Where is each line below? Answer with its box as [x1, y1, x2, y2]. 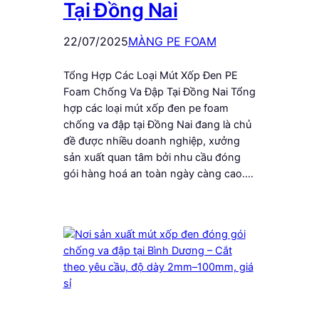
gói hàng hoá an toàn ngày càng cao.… [63, 167, 253, 180]
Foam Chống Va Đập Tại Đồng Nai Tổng [63, 85, 256, 98]
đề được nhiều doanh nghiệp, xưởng [63, 134, 240, 147]
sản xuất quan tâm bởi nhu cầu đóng [63, 150, 241, 164]
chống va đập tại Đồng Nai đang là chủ [63, 117, 251, 131]
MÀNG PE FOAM [127, 33, 216, 48]
